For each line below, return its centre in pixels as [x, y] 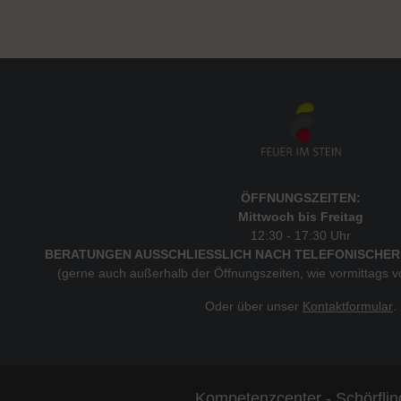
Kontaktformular [348, 306]
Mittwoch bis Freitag [301, 216]
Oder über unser [254, 306]
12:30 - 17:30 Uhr [301, 235]
